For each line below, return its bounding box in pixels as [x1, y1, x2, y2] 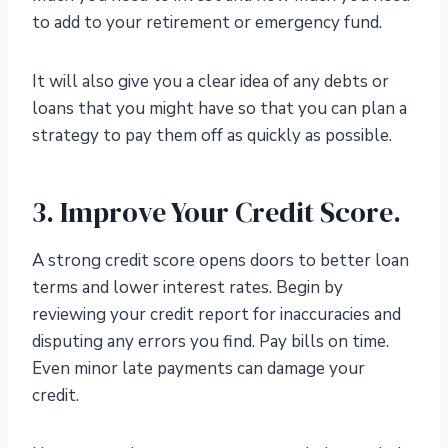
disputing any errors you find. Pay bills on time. [32, 330, 389, 354]
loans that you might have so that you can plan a [32, 97, 407, 121]
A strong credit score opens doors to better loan [32, 249, 409, 273]
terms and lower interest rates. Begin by [32, 276, 343, 300]
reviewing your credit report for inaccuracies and [32, 303, 401, 327]
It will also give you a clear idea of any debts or [32, 70, 389, 94]
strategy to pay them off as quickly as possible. [32, 124, 392, 148]
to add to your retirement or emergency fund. [32, 11, 382, 35]
